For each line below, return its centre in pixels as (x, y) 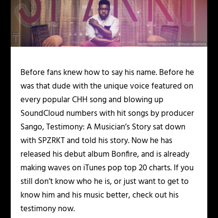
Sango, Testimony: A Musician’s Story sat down (103, 127)
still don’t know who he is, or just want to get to (105, 182)
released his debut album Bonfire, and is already (105, 155)
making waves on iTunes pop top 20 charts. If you (107, 168)
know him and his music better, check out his (100, 196)
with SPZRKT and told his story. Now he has (97, 141)
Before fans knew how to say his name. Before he (108, 73)
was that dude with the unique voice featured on (107, 87)
